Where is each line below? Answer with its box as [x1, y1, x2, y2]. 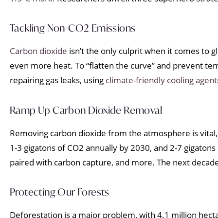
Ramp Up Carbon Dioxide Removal [10, 103, 162, 117]
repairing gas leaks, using [10, 74, 106, 86]
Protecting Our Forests [10, 185, 109, 199]
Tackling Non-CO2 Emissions [10, 21, 136, 35]
